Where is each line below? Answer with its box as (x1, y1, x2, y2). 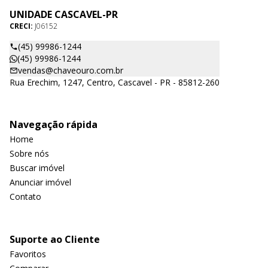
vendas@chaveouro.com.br (18, 65, 123, 76)
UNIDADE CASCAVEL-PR (10, 8, 118, 21)
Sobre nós (10, 148, 49, 159)
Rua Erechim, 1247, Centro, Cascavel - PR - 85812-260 (10, 77, 220, 88)
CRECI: (10, 21, 35, 31)
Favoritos (10, 248, 46, 260)
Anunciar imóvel (10, 176, 71, 188)
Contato (10, 191, 41, 202)
